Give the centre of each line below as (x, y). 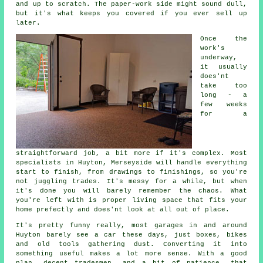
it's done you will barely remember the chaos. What (131, 191)
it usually (224, 67)
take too (224, 86)
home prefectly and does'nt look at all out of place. (123, 210)
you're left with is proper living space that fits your (131, 200)
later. (28, 23)
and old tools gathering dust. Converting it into (131, 244)
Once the (224, 39)
